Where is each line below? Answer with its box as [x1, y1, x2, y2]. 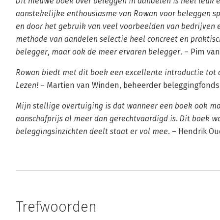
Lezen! [16, 81, 38, 90]
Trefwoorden [16, 198, 97, 216]
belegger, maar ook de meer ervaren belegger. [16, 47, 182, 56]
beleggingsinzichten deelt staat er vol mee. [16, 127, 170, 136]
